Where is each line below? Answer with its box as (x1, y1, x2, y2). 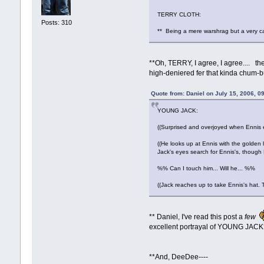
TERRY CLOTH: (157, 11, 202, 18)
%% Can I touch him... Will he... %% (157, 164, 256, 171)
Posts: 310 (41, 18, 72, 26)
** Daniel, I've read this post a (149, 212, 245, 221)
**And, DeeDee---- (149, 252, 209, 261)
